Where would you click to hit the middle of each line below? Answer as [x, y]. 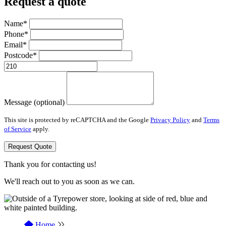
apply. [40, 129]
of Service [18, 129]
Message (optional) [34, 102]
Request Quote [30, 146]
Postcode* [20, 55]
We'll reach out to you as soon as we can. [69, 181]
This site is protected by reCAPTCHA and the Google [77, 120]
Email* [15, 44]
